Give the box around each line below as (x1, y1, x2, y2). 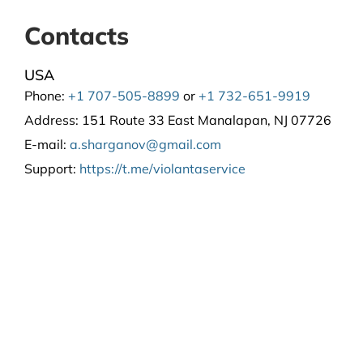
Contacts (24, 20, 129, 52)
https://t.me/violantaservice (79, 160, 246, 177)
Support (24, 160, 73, 177)
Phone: (24, 88, 65, 105)
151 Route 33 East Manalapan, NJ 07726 (79, 112, 331, 129)
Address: (24, 112, 79, 129)
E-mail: (24, 136, 66, 153)
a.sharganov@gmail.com (70, 136, 221, 153)
